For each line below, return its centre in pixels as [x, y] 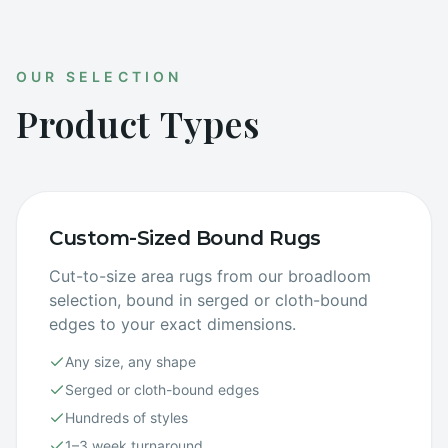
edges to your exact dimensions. [172, 324]
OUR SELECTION [99, 76]
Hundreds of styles [126, 417]
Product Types [138, 123]
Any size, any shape [130, 361]
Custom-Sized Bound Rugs [185, 238]
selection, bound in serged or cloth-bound [208, 300]
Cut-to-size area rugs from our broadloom [210, 276]
